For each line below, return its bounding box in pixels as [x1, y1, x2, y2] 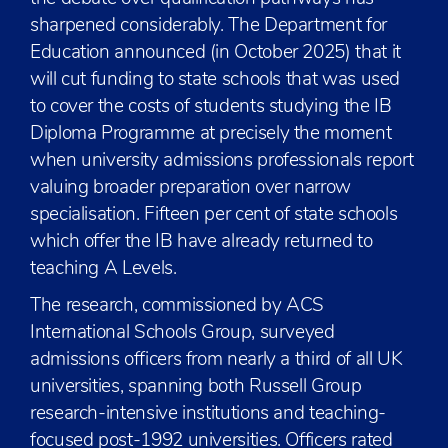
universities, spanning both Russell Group [30, 378, 362, 397]
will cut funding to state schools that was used [30, 71, 401, 90]
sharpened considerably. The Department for [30, 17, 387, 36]
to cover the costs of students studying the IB [30, 98, 392, 117]
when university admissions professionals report [30, 152, 415, 171]
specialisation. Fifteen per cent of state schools [30, 206, 398, 225]
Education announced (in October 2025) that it [30, 44, 401, 63]
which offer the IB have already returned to [30, 233, 373, 252]
